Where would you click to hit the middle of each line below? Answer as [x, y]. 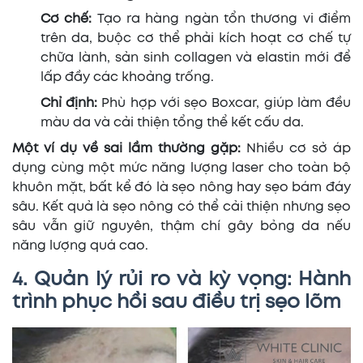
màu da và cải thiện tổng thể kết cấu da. [172, 122]
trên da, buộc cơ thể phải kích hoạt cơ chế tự [196, 38]
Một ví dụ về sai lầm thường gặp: [126, 148]
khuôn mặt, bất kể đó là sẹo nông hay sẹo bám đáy [181, 187]
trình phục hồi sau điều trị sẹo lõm [177, 302]
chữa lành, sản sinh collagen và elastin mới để [196, 58]
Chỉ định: [71, 103]
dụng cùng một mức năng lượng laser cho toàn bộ [181, 168]
